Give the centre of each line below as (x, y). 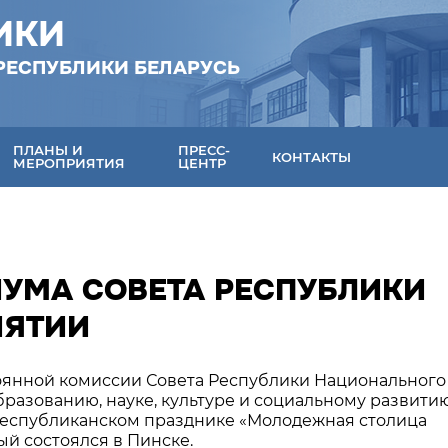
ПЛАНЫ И (48, 150)
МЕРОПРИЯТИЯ (69, 163)
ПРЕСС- (204, 150)
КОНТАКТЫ (312, 156)
